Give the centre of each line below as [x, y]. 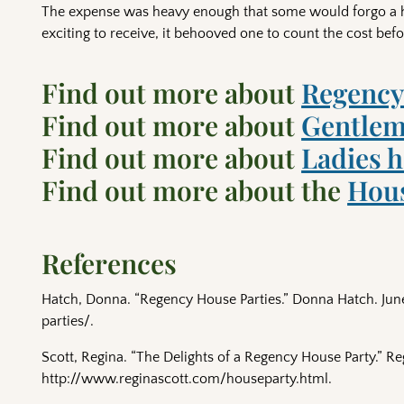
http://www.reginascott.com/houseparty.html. [187, 379]
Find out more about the [195, 191]
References [110, 264]
